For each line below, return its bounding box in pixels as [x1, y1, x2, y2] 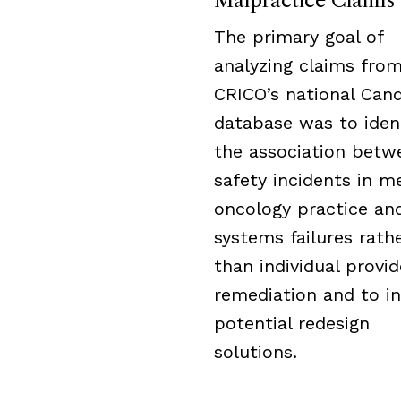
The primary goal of [214, 26, 383, 47]
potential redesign [214, 312, 370, 334]
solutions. [214, 341, 297, 363]
